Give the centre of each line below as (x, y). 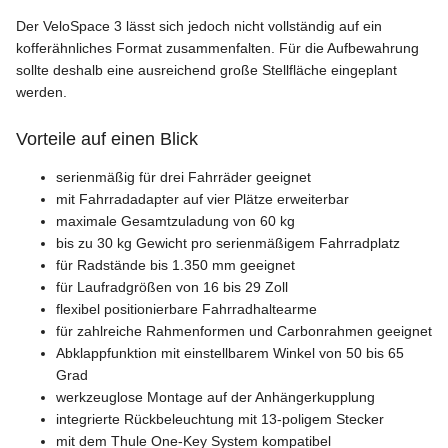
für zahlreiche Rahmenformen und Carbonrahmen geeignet (244, 331)
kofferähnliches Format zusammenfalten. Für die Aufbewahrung (217, 48)
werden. (41, 92)
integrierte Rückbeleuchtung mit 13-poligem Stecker (220, 419)
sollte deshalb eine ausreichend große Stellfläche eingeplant (206, 70)
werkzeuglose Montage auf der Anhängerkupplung (215, 397)
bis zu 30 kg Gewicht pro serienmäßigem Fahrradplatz (228, 243)
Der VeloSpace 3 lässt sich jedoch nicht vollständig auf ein (199, 26)
